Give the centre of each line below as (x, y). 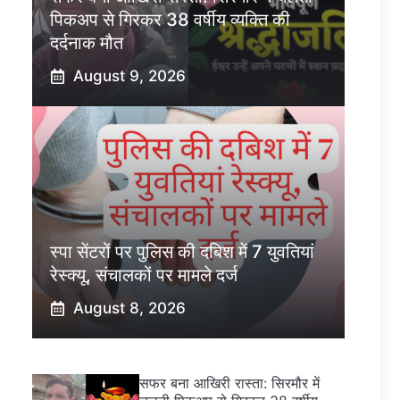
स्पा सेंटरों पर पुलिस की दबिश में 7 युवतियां (182, 252)
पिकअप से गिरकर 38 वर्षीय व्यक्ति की (170, 20)
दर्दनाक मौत (87, 43)
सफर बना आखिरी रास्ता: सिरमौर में (229, 383)
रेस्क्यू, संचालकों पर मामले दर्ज (144, 275)
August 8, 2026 (129, 308)
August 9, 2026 (129, 76)
